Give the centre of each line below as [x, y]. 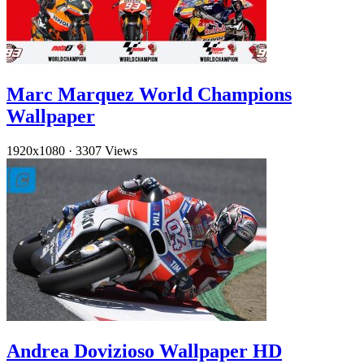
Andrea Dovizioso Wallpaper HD [144, 351]
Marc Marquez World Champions [149, 95]
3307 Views [106, 151]
